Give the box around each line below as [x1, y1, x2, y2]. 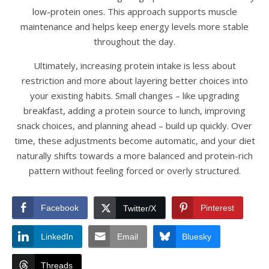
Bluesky [182, 232, 211, 241]
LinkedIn [41, 232, 73, 241]
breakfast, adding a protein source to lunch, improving [23, 104, 246, 116]
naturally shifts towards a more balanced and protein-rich [16, 150, 253, 162]
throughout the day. [94, 35, 175, 47]
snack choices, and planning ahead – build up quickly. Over [17, 119, 252, 131]
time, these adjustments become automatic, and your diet [14, 134, 255, 147]
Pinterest [201, 203, 234, 213]
